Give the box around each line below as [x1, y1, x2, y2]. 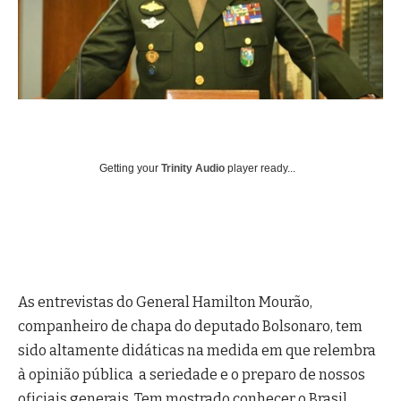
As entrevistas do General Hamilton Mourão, [18, 293, 312, 311]
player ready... [225, 162, 295, 175]
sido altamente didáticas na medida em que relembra [18, 341, 376, 359]
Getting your [99, 162, 161, 175]
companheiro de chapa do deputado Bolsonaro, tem [18, 317, 363, 335]
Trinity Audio [161, 162, 225, 175]
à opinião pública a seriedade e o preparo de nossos [18, 365, 365, 383]
